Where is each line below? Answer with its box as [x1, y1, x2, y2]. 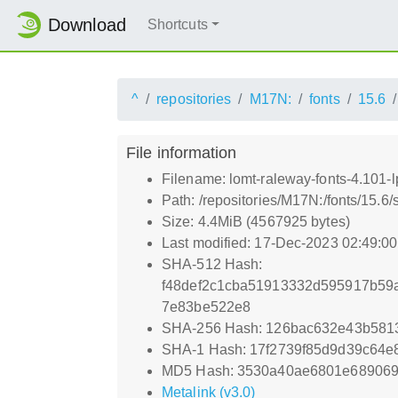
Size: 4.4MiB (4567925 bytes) [162, 213, 350, 229]
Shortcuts [147, 17, 208, 33]
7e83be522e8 [162, 298, 251, 314]
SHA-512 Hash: [162, 256, 263, 272]
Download [48, 15, 126, 36]
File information [126, 142, 237, 162]
